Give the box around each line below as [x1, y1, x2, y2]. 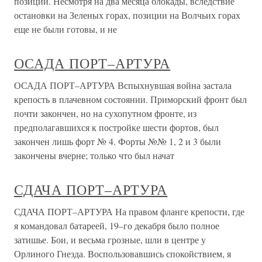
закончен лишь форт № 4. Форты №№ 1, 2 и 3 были [14, 135, 221, 147]
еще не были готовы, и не [14, 23, 117, 35]
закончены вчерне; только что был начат [14, 149, 174, 161]
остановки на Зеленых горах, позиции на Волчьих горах [14, 9, 240, 21]
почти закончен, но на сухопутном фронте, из [14, 107, 196, 119]
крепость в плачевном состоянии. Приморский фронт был [14, 93, 247, 105]
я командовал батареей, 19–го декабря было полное [14, 219, 219, 232]
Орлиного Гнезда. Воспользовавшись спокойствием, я [14, 247, 231, 260]
